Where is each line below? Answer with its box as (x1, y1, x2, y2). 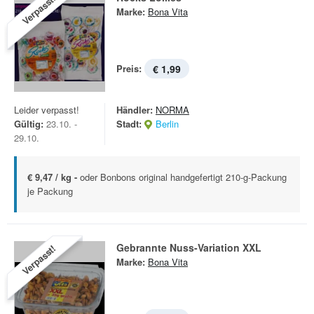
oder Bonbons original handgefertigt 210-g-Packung (80, 170, 287, 184)
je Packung (27, 184, 73, 198)
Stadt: (116, 117, 142, 130)
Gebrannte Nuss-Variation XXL (116, 240, 261, 254)
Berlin (156, 117, 179, 130)
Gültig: (14, 117, 43, 130)
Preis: (116, 62, 142, 75)
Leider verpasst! (14, 103, 79, 116)
